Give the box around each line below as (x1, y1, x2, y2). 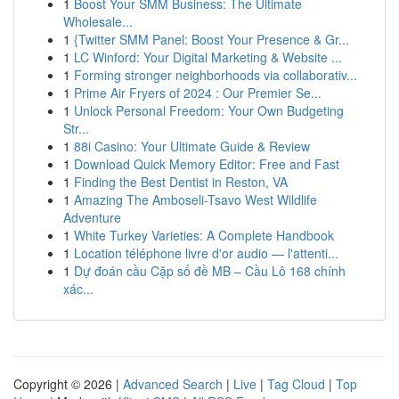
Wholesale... (63, 12, 133, 30)
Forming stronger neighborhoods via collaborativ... (74, 66, 357, 84)
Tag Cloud (267, 375, 325, 393)
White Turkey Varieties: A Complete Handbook (74, 226, 334, 244)
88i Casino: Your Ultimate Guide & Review (74, 137, 310, 155)
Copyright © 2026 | (13, 375, 123, 393)
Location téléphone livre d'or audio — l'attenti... (74, 244, 338, 262)
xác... (63, 280, 94, 297)
